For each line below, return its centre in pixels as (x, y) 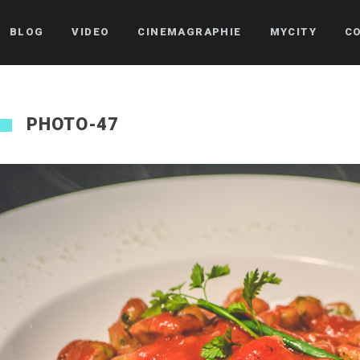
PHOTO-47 (73, 124)
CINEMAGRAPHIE (190, 32)
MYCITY (293, 32)
